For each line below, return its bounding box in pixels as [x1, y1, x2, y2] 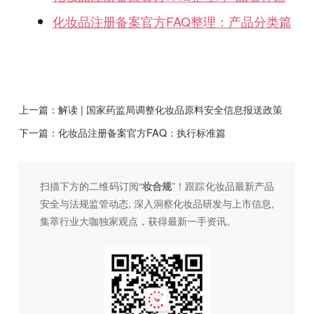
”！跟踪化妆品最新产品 [172, 179, 275, 193]
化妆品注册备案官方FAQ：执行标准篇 [57, 125, 226, 140]
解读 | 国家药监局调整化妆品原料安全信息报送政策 [57, 102, 282, 117]
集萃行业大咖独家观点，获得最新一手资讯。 [39, 214, 236, 228]
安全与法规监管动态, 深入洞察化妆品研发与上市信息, [39, 196, 275, 211]
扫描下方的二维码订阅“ [39, 179, 142, 193]
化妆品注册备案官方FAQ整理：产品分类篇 [52, 12, 292, 31]
